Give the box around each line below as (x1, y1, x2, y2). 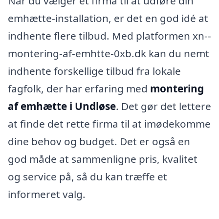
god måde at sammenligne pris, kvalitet (8, 152, 197, 166)
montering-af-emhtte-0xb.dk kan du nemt (8, 46, 209, 60)
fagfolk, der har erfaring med (8, 81, 150, 95)
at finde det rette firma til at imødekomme (8, 116, 211, 131)
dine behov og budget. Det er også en (8, 134, 190, 148)
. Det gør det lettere (116, 99, 211, 113)
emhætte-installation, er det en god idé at (8, 11, 208, 25)
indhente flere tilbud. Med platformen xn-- (8, 28, 211, 43)
